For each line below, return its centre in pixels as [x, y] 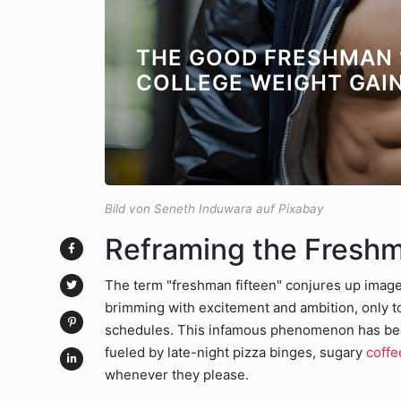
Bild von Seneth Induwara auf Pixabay [214, 209]
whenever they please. [177, 375]
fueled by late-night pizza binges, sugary [235, 352]
